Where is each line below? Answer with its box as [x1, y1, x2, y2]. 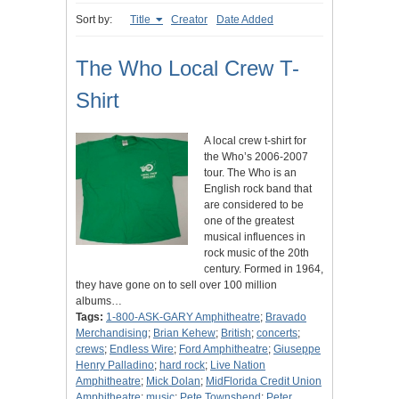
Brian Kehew [153, 327, 216, 340]
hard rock [159, 359, 205, 372]
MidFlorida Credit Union [206, 375, 322, 388]
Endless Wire [110, 343, 174, 356]
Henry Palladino [76, 359, 154, 372]
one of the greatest [204, 215, 294, 228]
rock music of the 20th [204, 247, 309, 260]
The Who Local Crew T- [76, 56, 299, 81]
